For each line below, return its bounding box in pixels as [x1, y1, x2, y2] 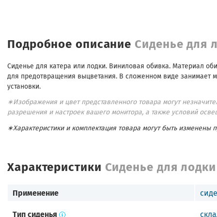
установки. [7, 81, 41, 92]
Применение [13, 186, 59, 199]
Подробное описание [7, 34, 135, 52]
